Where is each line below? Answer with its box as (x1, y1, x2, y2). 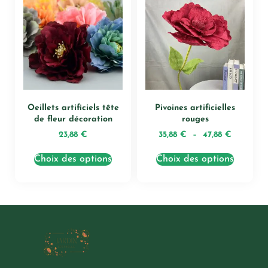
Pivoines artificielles (155, 103, 235, 113)
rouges (181, 115, 209, 124)
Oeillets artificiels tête (27, 103, 119, 113)
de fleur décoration (33, 115, 112, 124)
